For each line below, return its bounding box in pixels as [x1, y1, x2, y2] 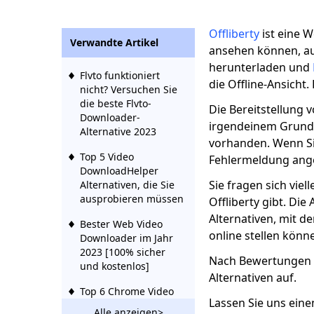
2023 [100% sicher [80, 245, 165, 259]
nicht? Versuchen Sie [80, 83, 177, 96]
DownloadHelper [80, 164, 158, 177]
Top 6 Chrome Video [80, 285, 174, 298]
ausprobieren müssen [80, 192, 184, 205]
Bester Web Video [80, 217, 163, 231]
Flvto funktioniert [80, 69, 160, 82]
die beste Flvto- [80, 97, 151, 110]
